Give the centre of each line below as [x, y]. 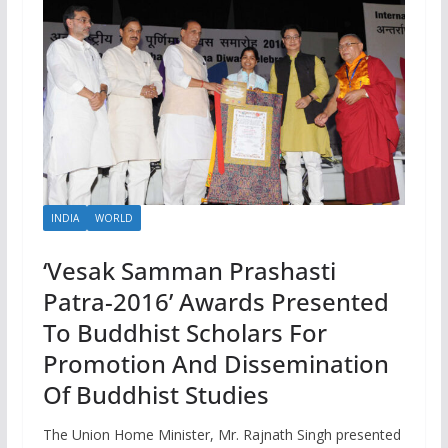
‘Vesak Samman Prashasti [189, 270]
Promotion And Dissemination [215, 363]
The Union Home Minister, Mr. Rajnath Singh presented [221, 434]
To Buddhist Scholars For [184, 332]
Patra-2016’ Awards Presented [215, 301]
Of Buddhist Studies [155, 394]
